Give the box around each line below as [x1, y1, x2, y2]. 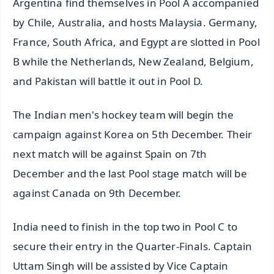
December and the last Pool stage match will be [13, 166, 247, 181]
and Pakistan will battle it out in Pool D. [13, 74, 204, 89]
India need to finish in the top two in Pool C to [13, 219, 238, 234]
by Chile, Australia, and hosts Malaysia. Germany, [13, 15, 258, 30]
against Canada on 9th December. [13, 186, 182, 201]
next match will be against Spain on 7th [13, 147, 207, 161]
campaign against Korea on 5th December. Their [13, 127, 253, 142]
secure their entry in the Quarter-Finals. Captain [13, 239, 253, 253]
